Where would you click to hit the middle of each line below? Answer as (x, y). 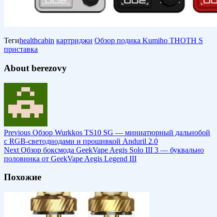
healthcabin (37, 41)
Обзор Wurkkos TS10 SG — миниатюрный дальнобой (120, 132)
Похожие (23, 177)
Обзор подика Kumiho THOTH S (149, 41)
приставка (21, 49)
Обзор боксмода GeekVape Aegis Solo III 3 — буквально (111, 150)
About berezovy (35, 68)
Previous (17, 132)
